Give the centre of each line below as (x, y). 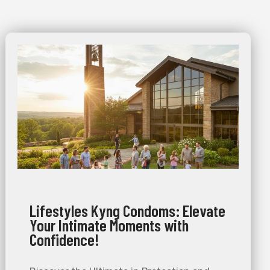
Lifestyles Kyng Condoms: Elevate (128, 211)
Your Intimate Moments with (109, 225)
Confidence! (65, 240)
